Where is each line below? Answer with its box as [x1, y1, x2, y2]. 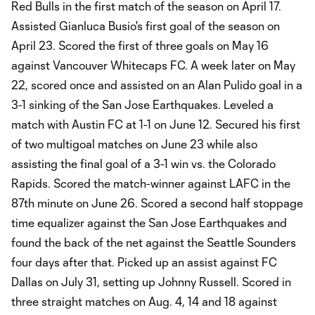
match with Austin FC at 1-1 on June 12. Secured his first [11, 117, 300, 131]
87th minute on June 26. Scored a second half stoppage [11, 195, 303, 210]
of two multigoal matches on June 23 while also [11, 136, 257, 150]
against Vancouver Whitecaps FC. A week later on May [11, 58, 295, 72]
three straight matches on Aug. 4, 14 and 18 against [11, 294, 277, 308]
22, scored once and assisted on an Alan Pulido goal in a [11, 77, 302, 91]
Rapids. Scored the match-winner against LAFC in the [11, 176, 290, 190]
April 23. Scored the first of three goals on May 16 [11, 38, 269, 52]
